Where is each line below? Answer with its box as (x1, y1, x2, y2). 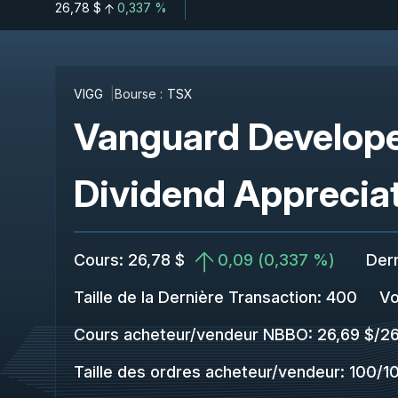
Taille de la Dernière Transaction (74, 288, 317, 306)
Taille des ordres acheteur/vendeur (74, 362, 340, 381)
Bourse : (115, 86, 163, 101)
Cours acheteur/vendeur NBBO (74, 325, 308, 344)
